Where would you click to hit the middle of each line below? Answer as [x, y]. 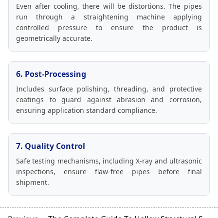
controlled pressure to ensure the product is [109, 28]
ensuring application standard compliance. [87, 110]
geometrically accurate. [54, 38]
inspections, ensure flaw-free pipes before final [109, 172]
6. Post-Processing [51, 74]
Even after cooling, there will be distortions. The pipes [109, 6]
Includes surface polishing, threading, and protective [109, 89]
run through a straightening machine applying [109, 17]
